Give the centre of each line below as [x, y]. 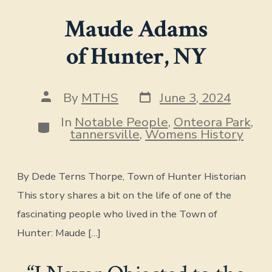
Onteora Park [212, 122]
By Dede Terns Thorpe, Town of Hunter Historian [132, 176]
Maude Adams [136, 29]
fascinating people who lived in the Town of [117, 214]
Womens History [194, 134]
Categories [68, 125]
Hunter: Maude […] [59, 233]
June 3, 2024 [195, 98]
